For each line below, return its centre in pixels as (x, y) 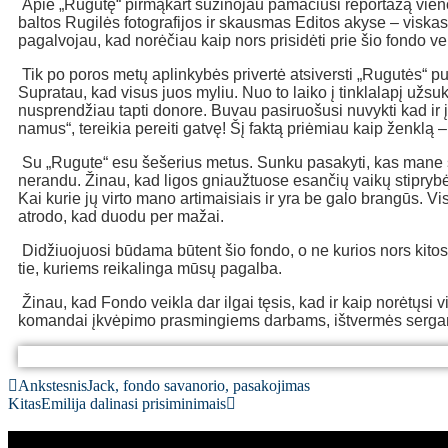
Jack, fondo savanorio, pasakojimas (198, 386)
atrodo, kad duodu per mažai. (121, 217)
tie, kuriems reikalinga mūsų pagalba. (150, 269)
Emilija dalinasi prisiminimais (133, 404)
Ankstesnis (52, 386)
